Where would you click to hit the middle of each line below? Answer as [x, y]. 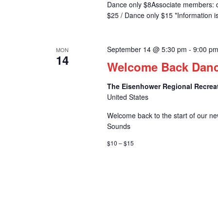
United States [127, 97]
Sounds [118, 126]
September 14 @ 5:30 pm [147, 49]
